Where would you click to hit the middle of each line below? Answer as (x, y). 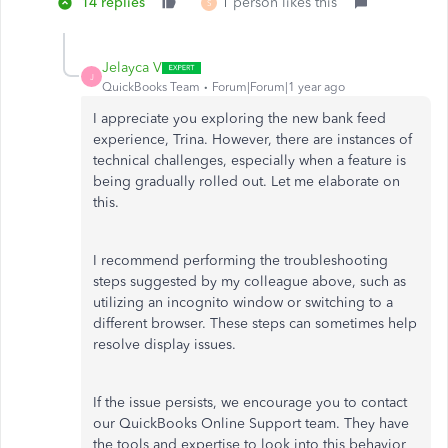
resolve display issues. (164, 344)
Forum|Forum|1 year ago (278, 87)
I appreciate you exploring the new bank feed (239, 118)
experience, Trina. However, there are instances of (252, 139)
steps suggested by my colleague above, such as (249, 281)
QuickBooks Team (151, 87)
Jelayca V (132, 67)
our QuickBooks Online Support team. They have (251, 423)
